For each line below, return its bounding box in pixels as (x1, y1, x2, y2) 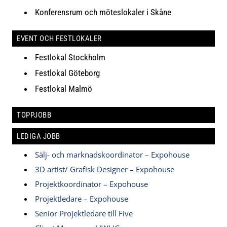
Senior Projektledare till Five (35, 208, 133, 218)
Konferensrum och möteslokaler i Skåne (35, 7, 172, 17)
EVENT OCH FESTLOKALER (17, 33, 102, 43)
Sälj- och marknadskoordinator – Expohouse (35, 149, 190, 160)
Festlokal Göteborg (35, 67, 100, 78)
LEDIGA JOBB (17, 131, 60, 141)
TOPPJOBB (17, 110, 51, 120)
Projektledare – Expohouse (35, 193, 129, 204)
